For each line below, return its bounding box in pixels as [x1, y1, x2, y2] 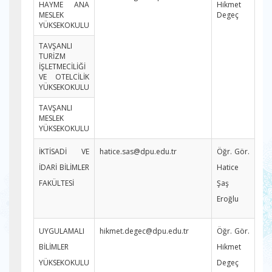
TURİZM [39, 51, 66, 61]
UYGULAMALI [39, 226, 84, 236]
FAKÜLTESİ [39, 178, 74, 188]
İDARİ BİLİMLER [39, 162, 89, 172]
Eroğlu [217, 194, 239, 204]
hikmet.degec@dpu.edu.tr [100, 226, 189, 236]
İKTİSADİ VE [39, 146, 89, 157]
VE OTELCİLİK [39, 72, 89, 82]
